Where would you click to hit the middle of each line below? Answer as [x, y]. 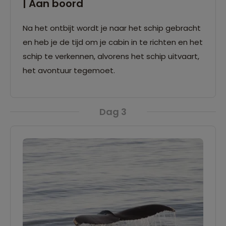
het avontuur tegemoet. [69, 70]
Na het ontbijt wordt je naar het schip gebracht [112, 28]
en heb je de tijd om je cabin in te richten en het [113, 42]
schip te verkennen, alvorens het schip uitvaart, [111, 56]
